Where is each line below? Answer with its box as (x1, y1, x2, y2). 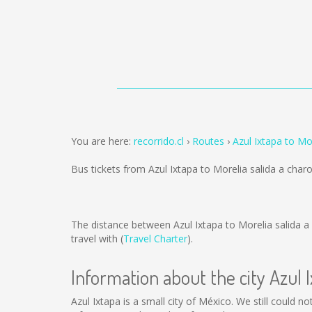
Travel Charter (123, 232, 187, 245)
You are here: (71, 134, 134, 148)
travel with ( (71, 232, 123, 245)
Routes (192, 134, 224, 148)
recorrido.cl (134, 134, 184, 148)
